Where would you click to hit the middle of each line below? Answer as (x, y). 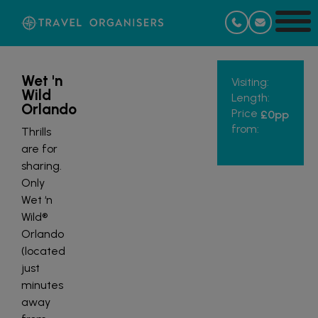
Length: (250, 98)
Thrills (36, 132)
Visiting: (250, 82)
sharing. (42, 166)
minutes (42, 285)
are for (39, 149)
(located (43, 251)
